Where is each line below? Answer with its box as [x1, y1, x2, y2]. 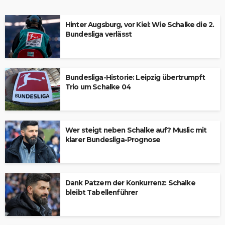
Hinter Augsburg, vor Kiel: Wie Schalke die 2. [65, 21, 214, 29]
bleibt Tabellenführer [65, 188, 138, 196]
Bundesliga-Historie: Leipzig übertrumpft [65, 73, 205, 81]
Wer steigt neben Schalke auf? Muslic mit [65, 126, 207, 134]
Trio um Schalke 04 [65, 83, 131, 91]
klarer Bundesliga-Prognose [65, 136, 161, 144]
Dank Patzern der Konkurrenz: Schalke [65, 179, 195, 187]
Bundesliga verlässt [65, 30, 132, 38]
